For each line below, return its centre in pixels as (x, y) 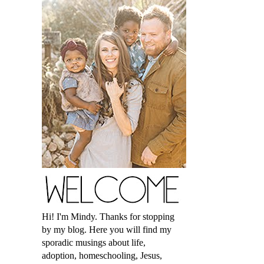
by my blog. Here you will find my (107, 230)
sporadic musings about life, (94, 242)
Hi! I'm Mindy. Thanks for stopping (108, 217)
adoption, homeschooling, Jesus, (102, 255)
